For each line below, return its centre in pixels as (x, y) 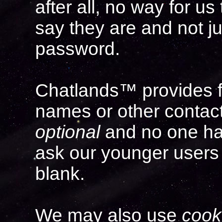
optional (68, 132)
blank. (60, 174)
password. (78, 49)
